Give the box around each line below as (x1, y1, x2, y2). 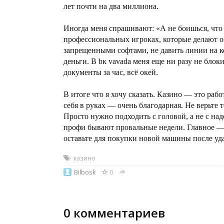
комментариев (70, 204, 165, 221)
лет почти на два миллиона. (63, 2, 158, 10)
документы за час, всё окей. (63, 68, 158, 76)
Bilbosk (74, 168, 95, 176)
